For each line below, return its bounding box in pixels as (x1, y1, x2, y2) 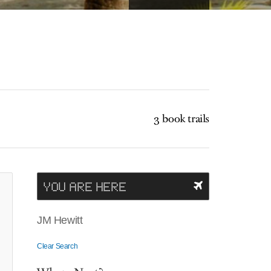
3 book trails (154, 111, 209, 126)
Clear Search (37, 242, 78, 250)
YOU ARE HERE (44, 178, 127, 194)
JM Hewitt (37, 214, 83, 226)
